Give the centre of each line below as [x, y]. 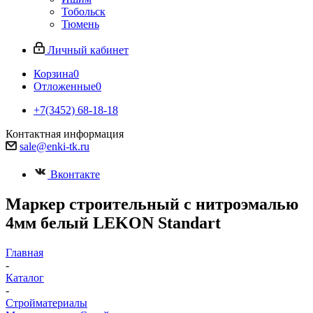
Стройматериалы [46, 303]
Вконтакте [75, 174]
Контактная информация [65, 134]
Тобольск [83, 12]
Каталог [25, 277]
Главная [24, 252]
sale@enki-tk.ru [54, 146]
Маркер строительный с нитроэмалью [152, 204]
